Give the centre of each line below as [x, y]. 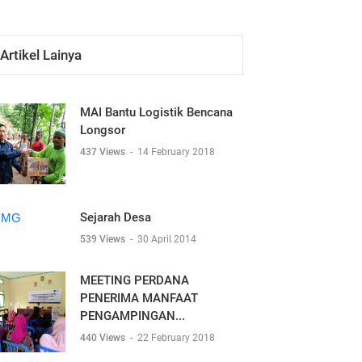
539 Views [104, 239]
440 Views [104, 338]
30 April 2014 [167, 239]
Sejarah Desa [116, 217]
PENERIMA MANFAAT [139, 298]
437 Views [104, 152]
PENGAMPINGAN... [133, 316]
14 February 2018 [176, 152]
